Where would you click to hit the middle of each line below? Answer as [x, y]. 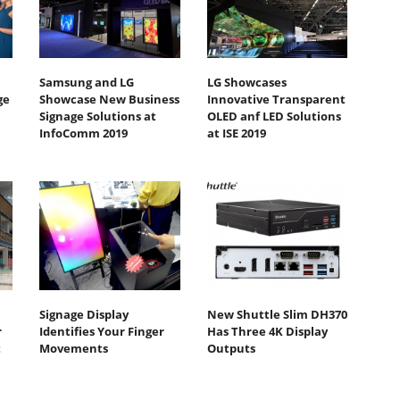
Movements [74, 348]
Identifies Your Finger [102, 331]
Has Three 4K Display [267, 331]
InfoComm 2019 [83, 133]
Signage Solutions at [98, 117]
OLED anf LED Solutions [274, 117]
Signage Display [84, 314]
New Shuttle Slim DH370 [277, 314]
